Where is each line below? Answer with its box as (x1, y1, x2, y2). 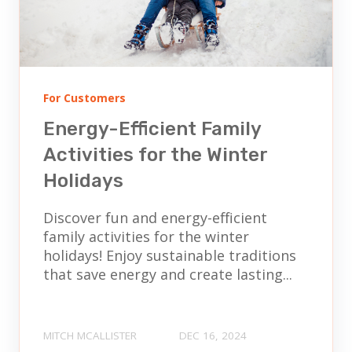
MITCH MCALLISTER (43, 328, 137, 343)
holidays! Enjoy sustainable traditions (43, 245, 296, 265)
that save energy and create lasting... (43, 264, 292, 284)
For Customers (43, 90, 126, 106)
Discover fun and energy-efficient (43, 207, 267, 227)
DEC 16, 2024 (179, 328, 247, 343)
